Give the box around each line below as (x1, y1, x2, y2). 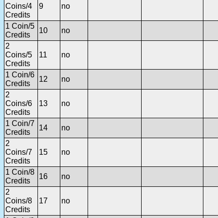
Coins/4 (5, 2, 32, 11)
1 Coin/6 (5, 71, 35, 79)
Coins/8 (5, 197, 32, 205)
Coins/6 (5, 99, 32, 108)
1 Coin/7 (5, 119, 35, 128)
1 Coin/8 (5, 168, 35, 177)
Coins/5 (5, 51, 32, 59)
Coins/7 (5, 148, 32, 157)
